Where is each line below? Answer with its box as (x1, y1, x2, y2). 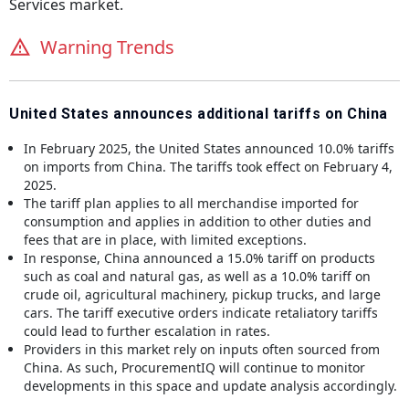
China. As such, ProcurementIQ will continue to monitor (24, 358, 365, 376)
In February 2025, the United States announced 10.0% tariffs (24, 139, 394, 157)
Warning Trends (40, 34, 174, 59)
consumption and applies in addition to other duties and (24, 212, 372, 230)
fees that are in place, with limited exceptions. (24, 230, 307, 248)
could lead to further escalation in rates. (24, 321, 270, 340)
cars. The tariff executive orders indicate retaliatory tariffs (24, 303, 378, 321)
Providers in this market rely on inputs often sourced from (24, 340, 380, 358)
